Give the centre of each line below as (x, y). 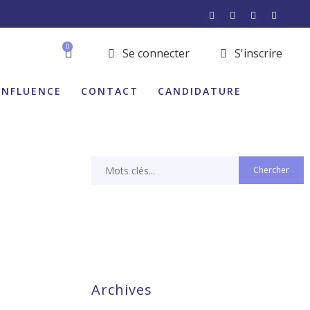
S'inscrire (257, 53)
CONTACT (110, 91)
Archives (122, 290)
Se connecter (155, 53)
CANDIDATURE (200, 91)
